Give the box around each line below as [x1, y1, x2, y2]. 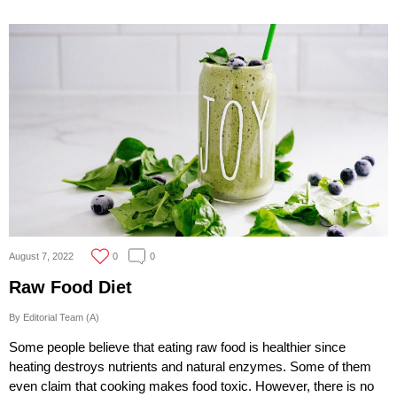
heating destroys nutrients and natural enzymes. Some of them [9, 359, 371, 375]
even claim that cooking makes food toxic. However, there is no [9, 378, 374, 394]
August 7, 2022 [9, 251, 74, 262]
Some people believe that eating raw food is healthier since [9, 339, 346, 355]
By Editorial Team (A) [9, 312, 99, 323]
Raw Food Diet [9, 277, 132, 298]
